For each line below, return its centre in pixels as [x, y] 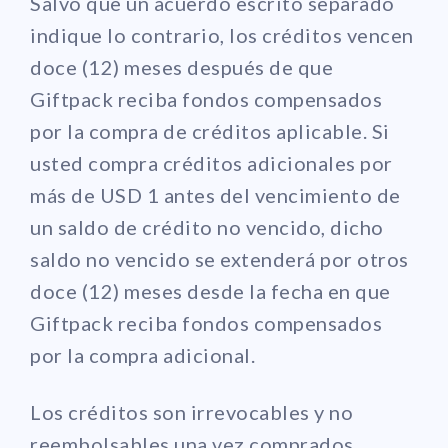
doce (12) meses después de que [181, 66]
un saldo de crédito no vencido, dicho [207, 226]
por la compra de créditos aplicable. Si [210, 130]
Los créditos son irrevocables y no [191, 411]
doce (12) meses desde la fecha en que [210, 290]
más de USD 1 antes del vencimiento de [215, 194]
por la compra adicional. [142, 354]
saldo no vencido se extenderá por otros [219, 258]
